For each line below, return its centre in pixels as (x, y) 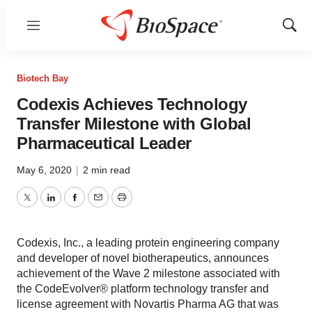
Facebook (98, 205)
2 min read (107, 170)
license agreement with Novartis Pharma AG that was (148, 304)
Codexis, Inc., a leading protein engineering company (148, 243)
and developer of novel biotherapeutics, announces (143, 258)
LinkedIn (71, 205)
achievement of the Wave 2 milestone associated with (148, 273)
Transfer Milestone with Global (134, 124)
